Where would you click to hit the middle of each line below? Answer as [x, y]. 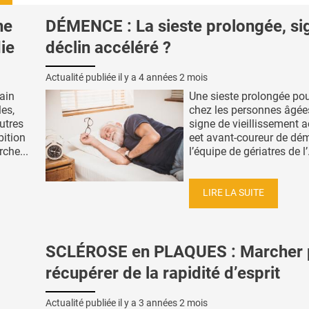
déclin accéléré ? [108, 47]
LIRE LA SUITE [233, 193]
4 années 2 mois [173, 77]
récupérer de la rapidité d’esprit [163, 273]
